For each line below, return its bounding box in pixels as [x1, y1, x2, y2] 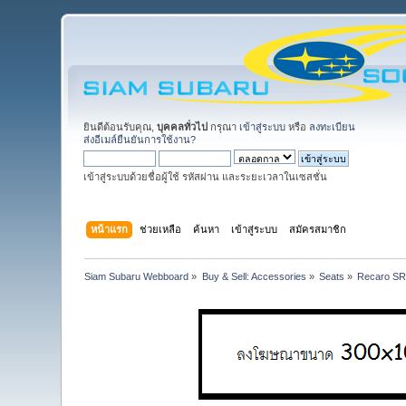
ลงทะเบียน [309, 121, 356, 132]
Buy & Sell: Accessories [201, 270, 306, 282]
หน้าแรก [90, 223, 128, 235]
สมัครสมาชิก [288, 223, 346, 235]
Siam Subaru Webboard [84, 270, 189, 282]
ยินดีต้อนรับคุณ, [83, 121, 158, 132]
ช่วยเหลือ [139, 223, 181, 235]
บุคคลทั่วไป [157, 121, 208, 132]
